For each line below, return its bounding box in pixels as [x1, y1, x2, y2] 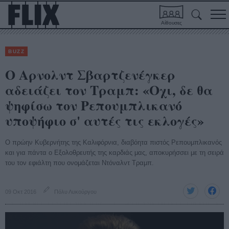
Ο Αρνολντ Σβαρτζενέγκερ [5, 65, 175, 84]
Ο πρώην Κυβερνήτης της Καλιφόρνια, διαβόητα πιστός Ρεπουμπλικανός [5, 139, 222, 146]
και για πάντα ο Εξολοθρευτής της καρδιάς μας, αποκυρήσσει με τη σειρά [5, 149, 224, 156]
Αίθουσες [161, 20, 182, 26]
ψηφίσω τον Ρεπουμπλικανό [5, 96, 182, 115]
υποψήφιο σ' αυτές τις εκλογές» [5, 111, 204, 130]
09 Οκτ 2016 [5, 189, 36, 195]
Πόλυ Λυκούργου [54, 189, 97, 195]
